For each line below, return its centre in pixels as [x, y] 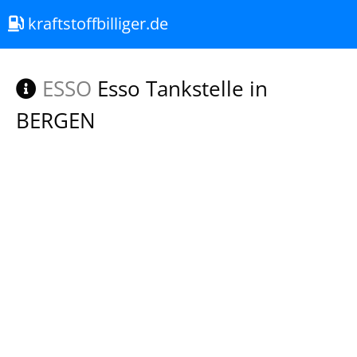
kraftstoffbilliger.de [96, 24]
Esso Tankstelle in [180, 88]
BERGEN [56, 120]
